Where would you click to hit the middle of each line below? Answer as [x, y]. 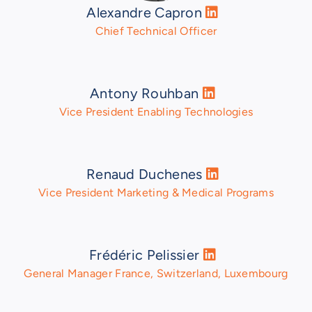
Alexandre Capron [146, 13]
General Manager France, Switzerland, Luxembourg [156, 274]
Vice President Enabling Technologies [156, 112]
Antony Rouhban [146, 94]
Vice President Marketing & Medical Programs [156, 193]
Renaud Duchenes [146, 174]
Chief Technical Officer [156, 31]
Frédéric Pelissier [146, 255]
